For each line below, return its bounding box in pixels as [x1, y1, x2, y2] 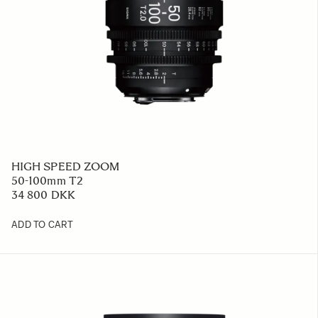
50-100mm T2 [11, 174, 83, 187]
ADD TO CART [11, 219, 73, 230]
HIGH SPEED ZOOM [11, 160, 120, 173]
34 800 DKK [11, 188, 75, 202]
